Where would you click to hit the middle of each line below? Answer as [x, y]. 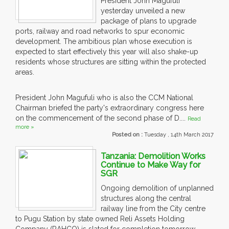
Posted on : [128, 135]
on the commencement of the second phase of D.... [101, 118]
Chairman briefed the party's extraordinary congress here [110, 108]
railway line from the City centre [153, 209]
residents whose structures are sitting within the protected [111, 62]
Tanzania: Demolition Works [153, 156]
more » [25, 127]
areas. [25, 72]
